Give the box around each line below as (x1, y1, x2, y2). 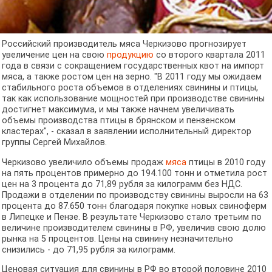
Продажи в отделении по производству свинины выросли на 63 (1, 189, 268, 200)
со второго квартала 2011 (153, 50, 265, 61)
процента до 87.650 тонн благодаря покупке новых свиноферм (1, 200, 267, 211)
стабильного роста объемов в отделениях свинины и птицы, (1, 83, 258, 93)
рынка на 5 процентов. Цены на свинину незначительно (1, 233, 233, 244)
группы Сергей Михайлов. (1, 137, 109, 148)
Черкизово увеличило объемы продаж (1, 157, 166, 168)
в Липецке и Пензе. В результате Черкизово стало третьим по (1, 211, 262, 222)
